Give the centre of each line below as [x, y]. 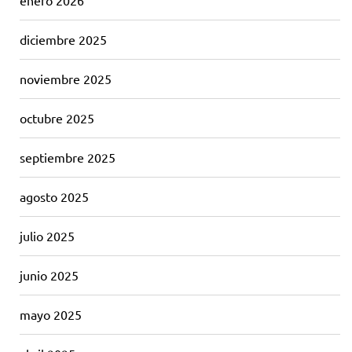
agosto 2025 [54, 196]
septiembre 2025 [68, 157]
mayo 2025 [51, 314]
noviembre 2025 [66, 78]
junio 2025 [49, 275]
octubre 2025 [57, 117]
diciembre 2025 [63, 39]
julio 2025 [47, 235]
